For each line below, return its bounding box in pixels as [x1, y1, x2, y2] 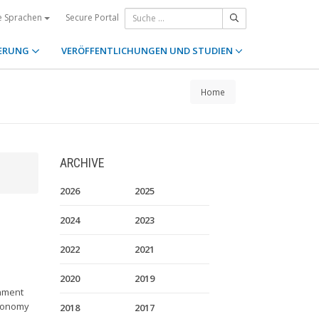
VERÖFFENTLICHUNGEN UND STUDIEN [61, 44, 235, 57]
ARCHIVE [59, 155, 105, 170]
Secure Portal [66, 11, 119, 23]
